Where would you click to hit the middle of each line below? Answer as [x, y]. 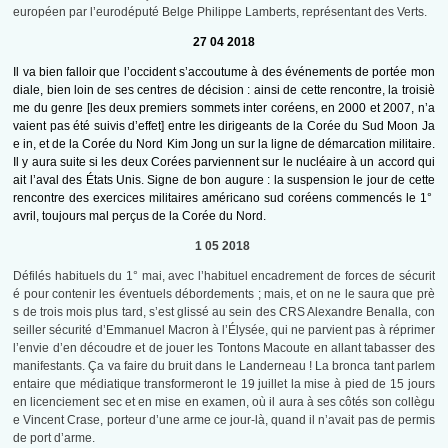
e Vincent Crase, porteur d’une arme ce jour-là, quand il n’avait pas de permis [224, 420]
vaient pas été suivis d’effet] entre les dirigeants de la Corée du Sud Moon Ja [224, 126]
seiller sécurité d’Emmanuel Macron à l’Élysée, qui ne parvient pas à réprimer [224, 330]
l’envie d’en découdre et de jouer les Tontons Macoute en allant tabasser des [224, 348]
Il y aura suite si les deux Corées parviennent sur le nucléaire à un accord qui [224, 162]
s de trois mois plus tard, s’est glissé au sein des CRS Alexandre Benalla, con [224, 312]
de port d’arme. [56, 438]
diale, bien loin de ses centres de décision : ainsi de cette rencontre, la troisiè [224, 90]
